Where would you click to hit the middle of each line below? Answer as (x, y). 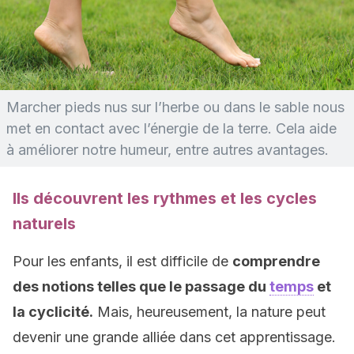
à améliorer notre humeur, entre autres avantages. (168, 150)
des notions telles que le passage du (141, 286)
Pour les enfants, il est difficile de (122, 261)
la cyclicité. (53, 312)
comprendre (276, 261)
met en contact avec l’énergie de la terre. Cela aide (171, 128)
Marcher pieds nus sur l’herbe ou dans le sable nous (175, 107)
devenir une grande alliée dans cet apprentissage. (174, 337)
